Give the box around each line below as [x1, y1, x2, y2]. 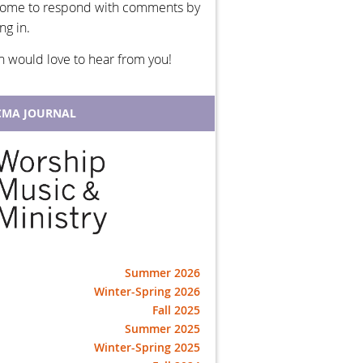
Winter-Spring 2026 [94, 283, 200, 299]
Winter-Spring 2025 [94, 339, 200, 355]
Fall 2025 [152, 301, 200, 318]
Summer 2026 [125, 264, 200, 280]
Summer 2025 [125, 320, 200, 336]
